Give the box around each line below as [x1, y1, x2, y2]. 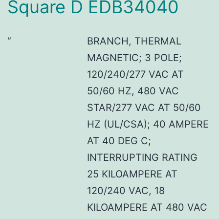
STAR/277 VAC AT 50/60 [87, 101, 201, 113]
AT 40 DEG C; [87, 134, 151, 147]
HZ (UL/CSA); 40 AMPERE [87, 118, 209, 130]
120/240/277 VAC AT [87, 68, 184, 80]
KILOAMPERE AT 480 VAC [87, 201, 207, 213]
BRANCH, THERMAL [87, 35, 181, 47]
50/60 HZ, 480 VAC [87, 85, 179, 97]
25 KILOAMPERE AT [87, 168, 177, 180]
